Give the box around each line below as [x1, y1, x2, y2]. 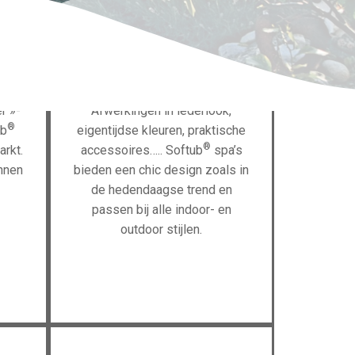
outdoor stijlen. [120, 222, 202, 237]
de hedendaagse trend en [90, 182, 232, 197]
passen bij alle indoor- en [91, 202, 231, 217]
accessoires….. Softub [80, 143, 203, 158]
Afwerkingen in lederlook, [91, 103, 231, 118]
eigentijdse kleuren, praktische [77, 123, 246, 138]
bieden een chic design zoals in [74, 162, 249, 177]
